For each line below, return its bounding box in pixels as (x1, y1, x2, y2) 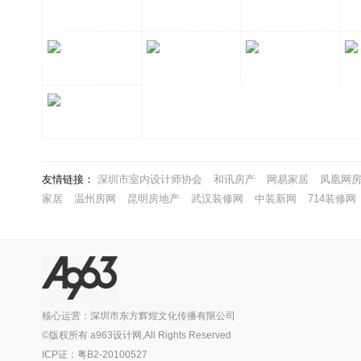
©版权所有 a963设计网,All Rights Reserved (42, 329, 231, 341)
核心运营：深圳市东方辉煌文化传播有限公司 (42, 309, 235, 322)
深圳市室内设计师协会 (98, 172, 202, 185)
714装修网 (308, 192, 356, 205)
